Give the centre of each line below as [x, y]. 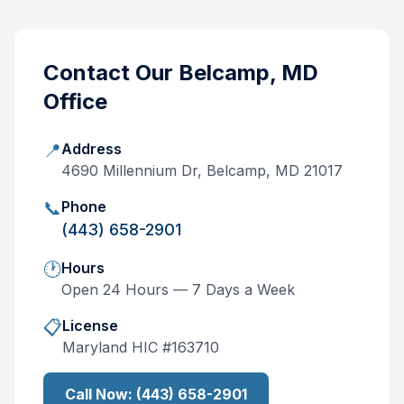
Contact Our [111, 73]
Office [75, 101]
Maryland [95, 347]
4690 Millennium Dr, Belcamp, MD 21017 [202, 170]
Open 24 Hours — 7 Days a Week [178, 289]
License [90, 326]
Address [92, 149]
